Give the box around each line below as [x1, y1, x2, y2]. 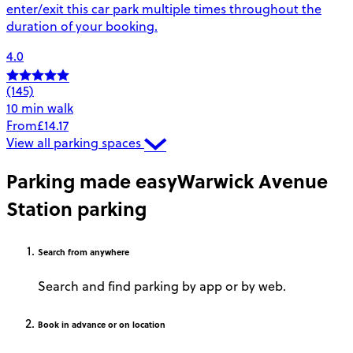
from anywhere [65, 246, 129, 258]
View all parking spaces [6, 134, 144, 152]
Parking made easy [6, 167, 177, 195]
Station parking [6, 195, 147, 223]
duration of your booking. [6, 17, 158, 35]
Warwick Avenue [177, 167, 328, 195]
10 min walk [6, 99, 73, 117]
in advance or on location [59, 318, 165, 331]
